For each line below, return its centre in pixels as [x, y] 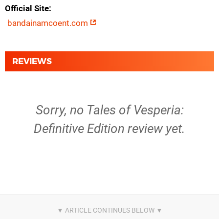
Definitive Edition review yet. [109, 129]
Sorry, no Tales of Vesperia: [109, 110]
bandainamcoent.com [49, 23]
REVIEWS [32, 61]
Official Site [27, 8]
